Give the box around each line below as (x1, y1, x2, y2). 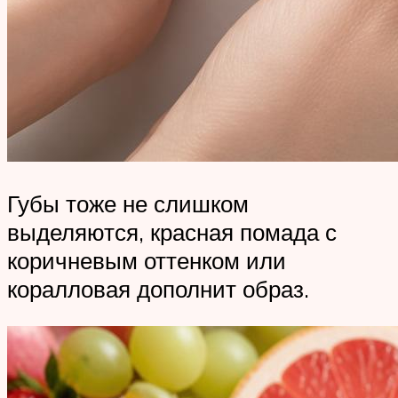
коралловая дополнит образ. (7, 275, 309, 304)
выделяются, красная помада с (7, 218, 337, 247)
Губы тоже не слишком (7, 189, 249, 219)
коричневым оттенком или (7, 246, 286, 275)
